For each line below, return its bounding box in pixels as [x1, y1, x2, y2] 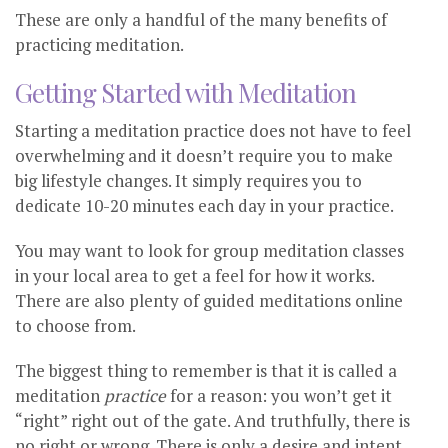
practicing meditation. [15, 33, 184, 57]
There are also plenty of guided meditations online [15, 289, 403, 313]
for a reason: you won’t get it [166, 384, 392, 408]
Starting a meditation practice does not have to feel [15, 119, 411, 143]
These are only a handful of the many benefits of [15, 8, 387, 32]
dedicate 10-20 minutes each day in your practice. [15, 194, 394, 218]
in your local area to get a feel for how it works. [15, 264, 374, 288]
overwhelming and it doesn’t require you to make [15, 144, 393, 168]
